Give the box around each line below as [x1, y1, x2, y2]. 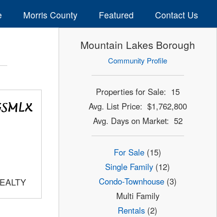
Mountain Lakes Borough [80, 37, 195, 52]
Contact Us [155, 8, 198, 21]
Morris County [23, 8, 77, 21]
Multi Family [116, 190, 159, 202]
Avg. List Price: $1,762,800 [88, 100, 187, 112]
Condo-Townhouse [98, 175, 164, 187]
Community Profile [108, 55, 168, 66]
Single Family [105, 161, 154, 173]
